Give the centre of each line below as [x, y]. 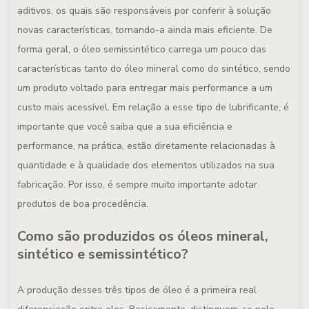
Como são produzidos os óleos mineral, [143, 236]
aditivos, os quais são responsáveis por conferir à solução [144, 11]
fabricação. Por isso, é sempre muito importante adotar [137, 185]
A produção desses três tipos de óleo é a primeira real [137, 290]
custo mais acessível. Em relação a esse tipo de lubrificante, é [153, 107]
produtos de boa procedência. [83, 204]
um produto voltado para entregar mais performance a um [145, 88]
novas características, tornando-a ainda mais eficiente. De [145, 30]
